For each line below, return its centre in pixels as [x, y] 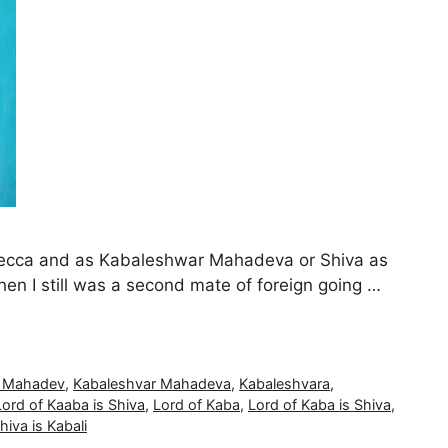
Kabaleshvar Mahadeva [152, 384]
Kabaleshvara [285, 384]
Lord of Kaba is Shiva [319, 405]
